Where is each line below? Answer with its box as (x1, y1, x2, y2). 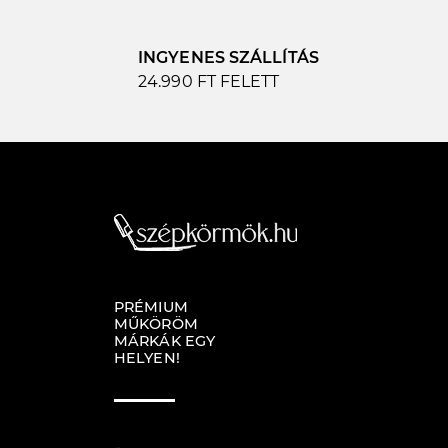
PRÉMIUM (114, 298, 188, 317)
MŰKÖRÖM (114, 315, 198, 334)
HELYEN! (114, 349, 180, 368)
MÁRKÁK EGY (114, 332, 215, 351)
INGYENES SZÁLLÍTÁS (138, 48, 319, 68)
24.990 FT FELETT (138, 72, 280, 92)
